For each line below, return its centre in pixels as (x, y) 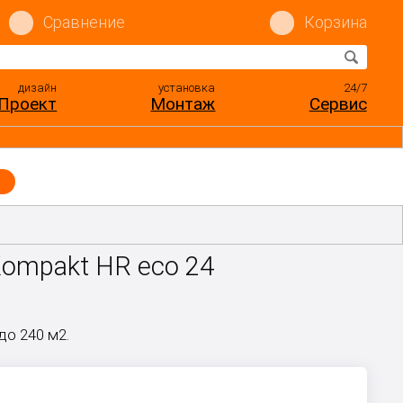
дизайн (38, 88)
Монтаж (183, 104)
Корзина (335, 22)
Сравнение (84, 22)
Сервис (338, 104)
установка (187, 88)
